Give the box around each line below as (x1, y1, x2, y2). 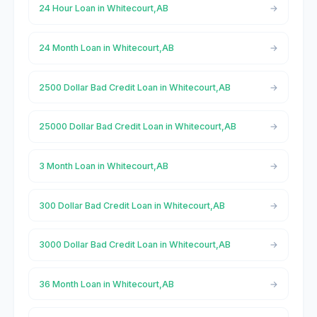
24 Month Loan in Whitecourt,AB (38, 42, 174, 54)
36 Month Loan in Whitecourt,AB (38, 278, 174, 289)
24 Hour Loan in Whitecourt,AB (38, 3, 168, 14)
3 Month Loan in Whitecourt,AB (38, 160, 168, 171)
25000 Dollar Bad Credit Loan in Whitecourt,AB (38, 121, 236, 132)
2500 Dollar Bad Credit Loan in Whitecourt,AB (38, 81, 231, 93)
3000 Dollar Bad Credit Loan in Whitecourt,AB (38, 239, 231, 250)
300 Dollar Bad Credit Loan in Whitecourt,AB (38, 200, 225, 211)
